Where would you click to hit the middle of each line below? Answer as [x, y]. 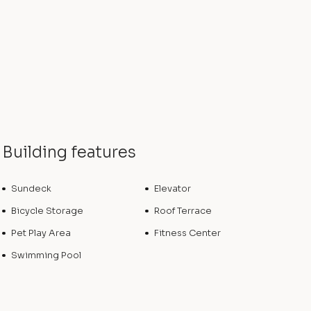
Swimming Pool [47, 255]
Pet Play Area [41, 233]
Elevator [172, 189]
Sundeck [32, 189]
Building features [69, 152]
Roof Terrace [183, 211]
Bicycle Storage [48, 211]
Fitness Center [187, 233]
